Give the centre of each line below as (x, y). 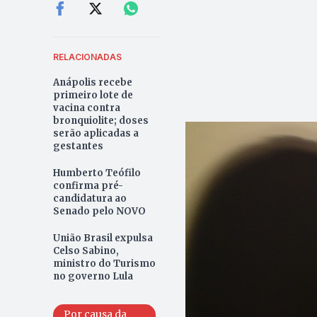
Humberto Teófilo (97, 173)
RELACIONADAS (87, 57)
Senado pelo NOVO (99, 211)
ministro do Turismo (104, 263)
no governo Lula (93, 276)
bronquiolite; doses (100, 120)
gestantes (78, 146)
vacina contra (86, 108)
